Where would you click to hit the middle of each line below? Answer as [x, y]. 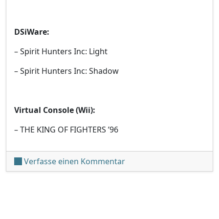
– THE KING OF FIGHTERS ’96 [66, 130]
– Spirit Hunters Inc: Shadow [66, 71]
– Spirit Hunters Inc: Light [61, 52]
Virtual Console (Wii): [55, 110]
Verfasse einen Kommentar [75, 162]
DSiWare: [32, 32]
